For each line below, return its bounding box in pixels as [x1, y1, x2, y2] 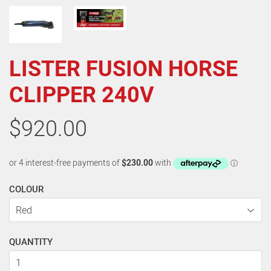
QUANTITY [9, 235, 53, 248]
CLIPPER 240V [9, 79, 154, 109]
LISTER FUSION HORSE [9, 53, 238, 83]
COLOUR [9, 183, 44, 195]
